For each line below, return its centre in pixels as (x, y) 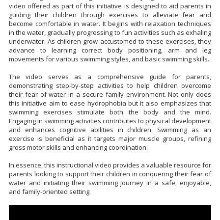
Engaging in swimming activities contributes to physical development (110, 121)
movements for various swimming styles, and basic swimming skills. (109, 59)
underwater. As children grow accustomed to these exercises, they (110, 41)
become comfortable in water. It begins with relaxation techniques (110, 23)
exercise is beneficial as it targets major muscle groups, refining (110, 138)
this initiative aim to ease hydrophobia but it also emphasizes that (110, 103)
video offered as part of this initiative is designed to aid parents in (110, 6)
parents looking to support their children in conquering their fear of (110, 174)
